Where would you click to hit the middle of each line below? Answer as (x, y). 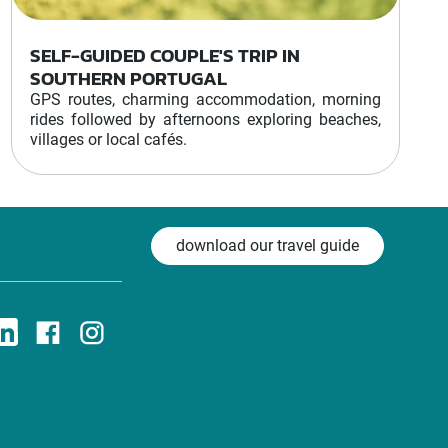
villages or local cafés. (108, 139)
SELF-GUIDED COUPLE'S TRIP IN (164, 55)
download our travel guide (267, 245)
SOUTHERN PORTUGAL (128, 78)
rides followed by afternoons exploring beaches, (205, 119)
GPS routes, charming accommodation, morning (205, 99)
